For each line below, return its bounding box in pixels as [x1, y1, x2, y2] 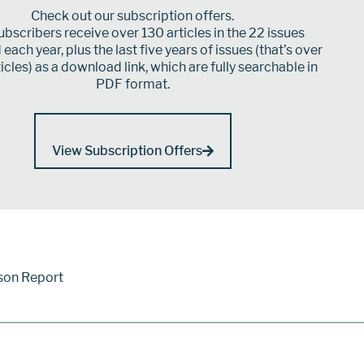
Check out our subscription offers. [31, 7, 235, 24]
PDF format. [95, 76, 170, 92]
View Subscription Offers [51, 142, 202, 158]
